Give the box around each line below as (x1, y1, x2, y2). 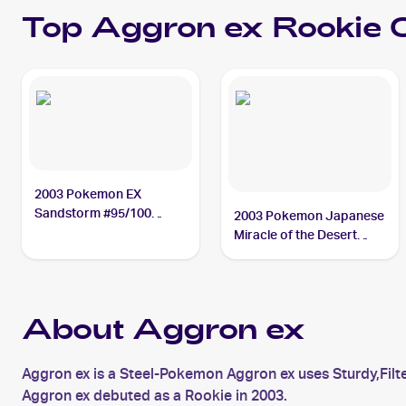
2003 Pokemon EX (34, 187, 142, 201)
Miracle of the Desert (234, 227, 358, 242)
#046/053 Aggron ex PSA (234, 246, 383, 261)
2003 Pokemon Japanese (234, 208, 385, 223)
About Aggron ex (22, 311, 305, 354)
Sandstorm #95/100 (34, 206, 152, 220)
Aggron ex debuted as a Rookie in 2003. (22, 387, 287, 404)
